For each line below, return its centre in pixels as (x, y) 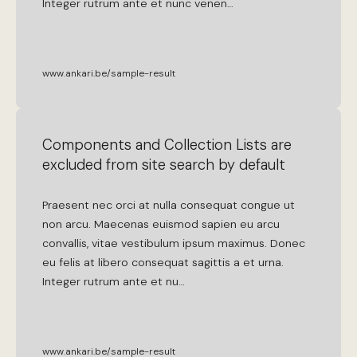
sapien (220, 224)
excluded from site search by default (164, 165)
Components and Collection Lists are (167, 145)
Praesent (66, 204)
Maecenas (122, 224)
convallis (65, 243)
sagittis (212, 262)
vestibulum (151, 243)
